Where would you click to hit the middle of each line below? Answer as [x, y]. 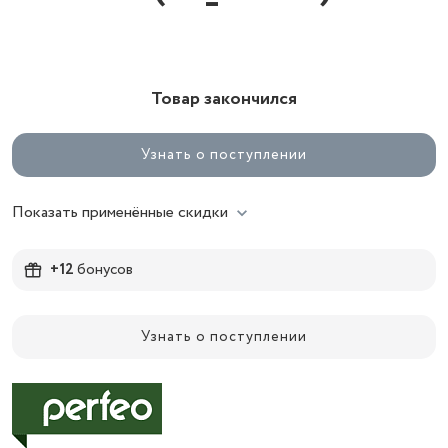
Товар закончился [224, 99]
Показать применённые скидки [120, 212]
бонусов [103, 269]
